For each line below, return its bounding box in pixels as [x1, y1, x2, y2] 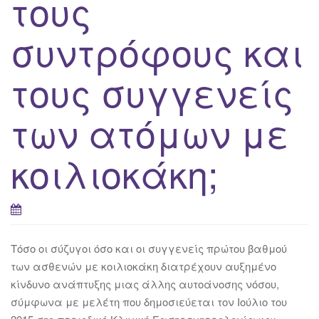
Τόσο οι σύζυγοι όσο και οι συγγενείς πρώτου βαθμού [11, 240, 287, 256]
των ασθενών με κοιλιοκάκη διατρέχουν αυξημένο [11, 258, 276, 273]
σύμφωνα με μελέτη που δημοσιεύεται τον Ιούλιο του [11, 293, 287, 309]
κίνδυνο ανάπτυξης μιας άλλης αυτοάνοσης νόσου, [11, 276, 279, 291]
